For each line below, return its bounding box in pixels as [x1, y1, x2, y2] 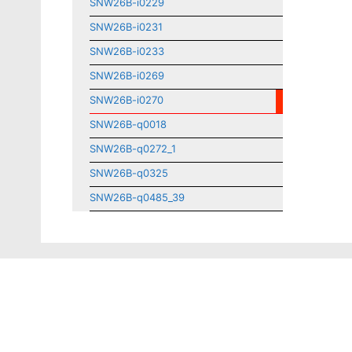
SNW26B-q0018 [90, 118, 167, 130]
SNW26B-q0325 [90, 167, 168, 179]
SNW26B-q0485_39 [90, 191, 185, 203]
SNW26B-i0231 [90, 20, 163, 33]
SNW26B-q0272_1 [90, 142, 176, 155]
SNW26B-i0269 [90, 69, 164, 82]
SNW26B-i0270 [90, 93, 163, 106]
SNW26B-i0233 [90, 45, 164, 57]
